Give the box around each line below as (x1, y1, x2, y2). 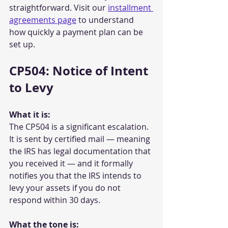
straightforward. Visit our (9, 2, 108, 14)
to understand (76, 14, 136, 26)
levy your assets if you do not (9, 182, 123, 194)
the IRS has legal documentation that (9, 146, 153, 157)
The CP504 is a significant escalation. (9, 121, 151, 133)
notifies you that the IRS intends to (9, 170, 144, 182)
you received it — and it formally (9, 158, 135, 169)
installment (108, 2, 153, 14)
